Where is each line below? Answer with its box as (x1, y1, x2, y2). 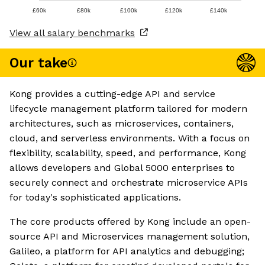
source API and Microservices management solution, (9, 231, 250, 243)
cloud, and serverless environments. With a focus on (9, 132, 250, 144)
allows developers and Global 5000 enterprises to (9, 162, 235, 174)
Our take (9, 54, 67, 71)
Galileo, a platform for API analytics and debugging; (9, 245, 244, 257)
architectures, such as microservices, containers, (9, 118, 234, 130)
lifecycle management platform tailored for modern (9, 103, 247, 115)
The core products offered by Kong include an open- (9, 216, 251, 228)
